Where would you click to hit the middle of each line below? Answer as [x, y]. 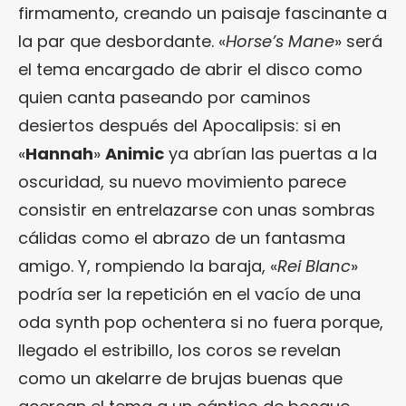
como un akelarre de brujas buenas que [180, 378]
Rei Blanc [314, 266]
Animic [135, 153]
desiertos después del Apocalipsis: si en [179, 125]
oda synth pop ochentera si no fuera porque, [201, 322]
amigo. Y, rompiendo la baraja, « [148, 266]
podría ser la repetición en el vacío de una [189, 294]
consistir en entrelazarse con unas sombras [197, 209]
